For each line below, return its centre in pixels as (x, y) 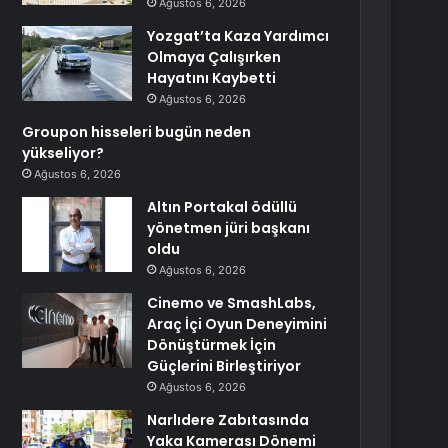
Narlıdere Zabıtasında (228, 420)
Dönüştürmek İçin (212, 345)
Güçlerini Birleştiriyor (224, 366)
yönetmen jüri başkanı (229, 228)
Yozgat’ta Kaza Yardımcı (238, 36)
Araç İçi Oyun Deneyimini (237, 324)
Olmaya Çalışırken (214, 57)
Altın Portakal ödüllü (222, 207)
